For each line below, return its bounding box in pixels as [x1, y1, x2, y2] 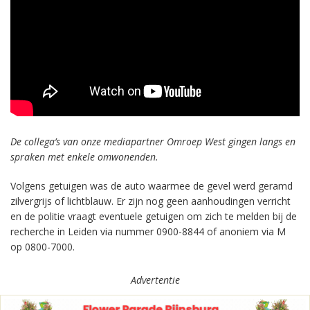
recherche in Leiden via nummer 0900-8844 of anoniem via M [10, 225, 286, 238]
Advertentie [130, 273, 180, 286]
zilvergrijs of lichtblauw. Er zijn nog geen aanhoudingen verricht [10, 194, 291, 208]
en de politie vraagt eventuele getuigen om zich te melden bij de [10, 210, 297, 223]
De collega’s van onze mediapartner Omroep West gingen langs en [10, 135, 295, 148]
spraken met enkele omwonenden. [10, 150, 158, 163]
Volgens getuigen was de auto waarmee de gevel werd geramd [10, 179, 293, 192]
